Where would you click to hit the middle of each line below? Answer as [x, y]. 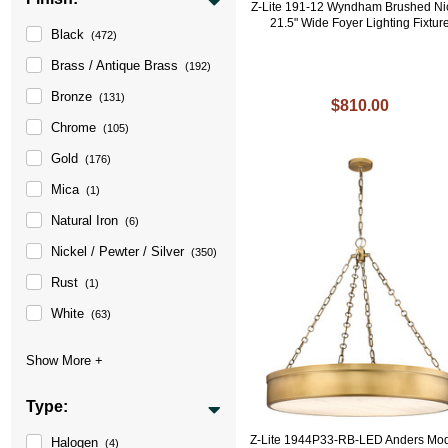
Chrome [74, 127]
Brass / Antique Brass [115, 65]
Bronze [72, 96]
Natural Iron [85, 220]
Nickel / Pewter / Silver [118, 251]
